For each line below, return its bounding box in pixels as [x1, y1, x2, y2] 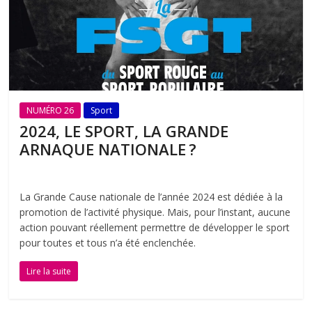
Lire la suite [26, 265, 72, 277]
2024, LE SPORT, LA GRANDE [19, 120, 229, 141]
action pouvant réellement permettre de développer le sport [19, 220, 290, 234]
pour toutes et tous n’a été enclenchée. [19, 235, 196, 249]
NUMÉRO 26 [26, 104, 75, 116]
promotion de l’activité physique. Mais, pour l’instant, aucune [19, 205, 291, 219]
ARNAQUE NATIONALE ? [19, 138, 197, 159]
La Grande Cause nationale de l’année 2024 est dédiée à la [19, 189, 283, 203]
